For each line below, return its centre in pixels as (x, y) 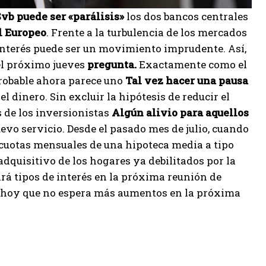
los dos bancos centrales (186, 16)
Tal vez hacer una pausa (187, 80)
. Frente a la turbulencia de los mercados (147, 32)
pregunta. (111, 64)
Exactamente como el (192, 64)
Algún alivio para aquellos (180, 113)
